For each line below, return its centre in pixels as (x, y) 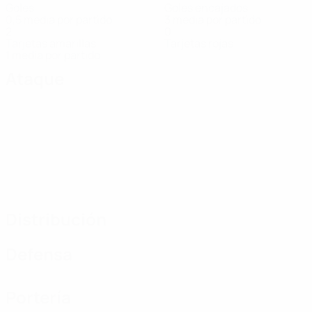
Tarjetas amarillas (51, 43)
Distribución (56, 219)
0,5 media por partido (59, 19)
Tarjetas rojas (199, 43)
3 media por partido (213, 19)
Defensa (39, 254)
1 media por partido (53, 55)
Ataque (35, 78)
